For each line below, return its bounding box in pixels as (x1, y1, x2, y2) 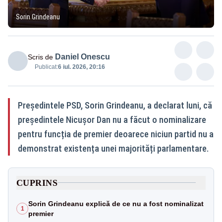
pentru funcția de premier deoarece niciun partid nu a (18, 128, 214, 139)
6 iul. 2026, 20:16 (58, 63, 105, 70)
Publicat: (35, 63, 58, 70)
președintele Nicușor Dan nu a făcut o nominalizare (18, 114, 206, 125)
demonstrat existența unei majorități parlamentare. (18, 143, 209, 154)
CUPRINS (16, 177, 58, 188)
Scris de (28, 53, 53, 61)
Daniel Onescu (55, 52, 110, 61)
